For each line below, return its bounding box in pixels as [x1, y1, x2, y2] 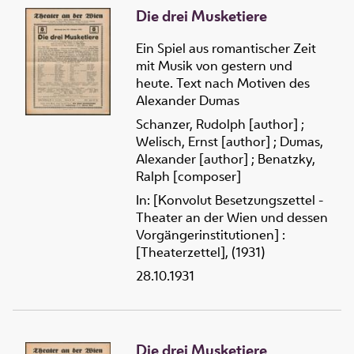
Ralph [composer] [136, 168, 241, 186]
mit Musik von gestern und [136, 57, 292, 75]
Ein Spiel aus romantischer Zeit [136, 40, 316, 58]
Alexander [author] [136, 150, 248, 168]
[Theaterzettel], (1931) [136, 243, 265, 262]
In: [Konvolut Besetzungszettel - [136, 191, 323, 209]
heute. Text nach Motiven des [136, 74, 310, 92]
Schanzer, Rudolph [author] [136, 115, 298, 134]
